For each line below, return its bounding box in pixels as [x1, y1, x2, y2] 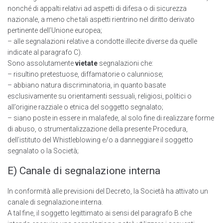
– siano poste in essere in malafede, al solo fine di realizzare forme [7, 114, 214, 122]
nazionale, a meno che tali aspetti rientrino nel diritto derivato [7, 15, 195, 24]
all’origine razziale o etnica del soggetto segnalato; [7, 103, 163, 111]
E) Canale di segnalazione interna [7, 165, 160, 177]
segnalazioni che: [98, 59, 153, 68]
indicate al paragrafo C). [7, 48, 82, 57]
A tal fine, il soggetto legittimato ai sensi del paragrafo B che [7, 209, 192, 218]
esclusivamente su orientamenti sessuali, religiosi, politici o [7, 92, 192, 101]
